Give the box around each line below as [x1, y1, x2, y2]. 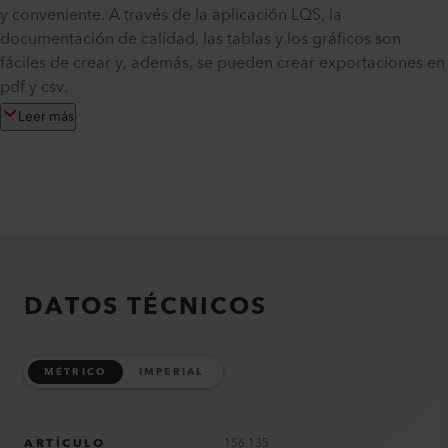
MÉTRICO [44, 363, 107, 381]
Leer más [18, 105, 74, 129]
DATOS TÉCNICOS [24, 286, 267, 328]
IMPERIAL [138, 363, 204, 381]
